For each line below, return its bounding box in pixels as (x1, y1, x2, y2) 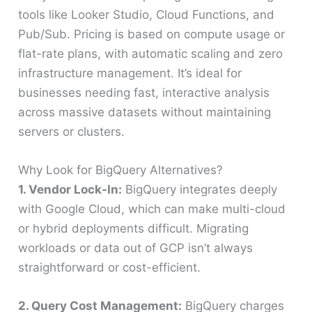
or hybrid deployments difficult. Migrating (18, 221, 249, 235)
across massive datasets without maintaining (18, 104, 272, 119)
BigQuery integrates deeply (122, 182, 278, 196)
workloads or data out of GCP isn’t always (18, 240, 253, 255)
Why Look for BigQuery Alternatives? (18, 162, 224, 177)
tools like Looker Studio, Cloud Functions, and (18, 7, 275, 22)
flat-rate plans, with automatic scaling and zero (18, 46, 283, 61)
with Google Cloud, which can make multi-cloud (18, 201, 286, 216)
